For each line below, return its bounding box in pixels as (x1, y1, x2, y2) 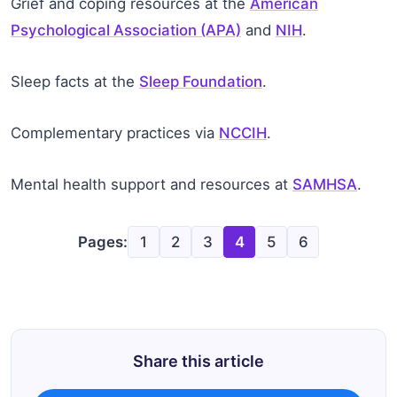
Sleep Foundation (139, 73, 262, 91)
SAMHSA (292, 175, 357, 194)
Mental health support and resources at (11, 175, 292, 194)
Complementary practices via (11, 124, 219, 143)
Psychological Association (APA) (11, 21, 241, 40)
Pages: (78, 233, 128, 252)
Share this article (133, 352, 264, 371)
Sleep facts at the (11, 73, 139, 91)
